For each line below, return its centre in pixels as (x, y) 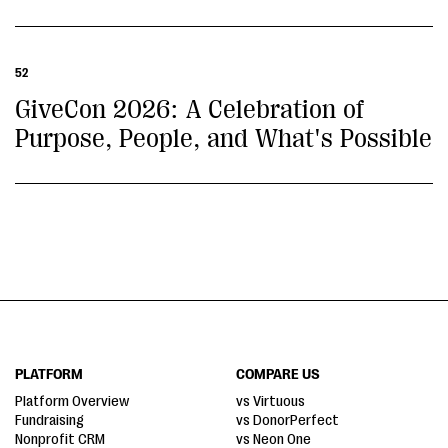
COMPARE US (278, 374)
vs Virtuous (270, 401)
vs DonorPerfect (287, 420)
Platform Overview (72, 401)
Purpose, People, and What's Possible (223, 138)
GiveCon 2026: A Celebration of (189, 109)
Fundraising (49, 420)
